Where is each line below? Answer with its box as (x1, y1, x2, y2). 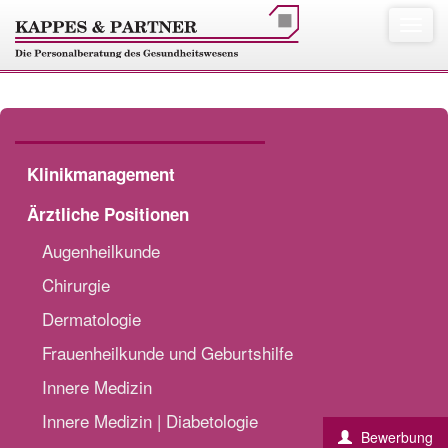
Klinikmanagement (27, 162, 175, 186)
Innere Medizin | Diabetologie (42, 408, 258, 433)
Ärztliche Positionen (27, 202, 189, 226)
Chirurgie (42, 272, 110, 297)
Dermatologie (42, 306, 141, 331)
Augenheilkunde (42, 238, 160, 263)
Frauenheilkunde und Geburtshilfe (42, 340, 293, 365)
